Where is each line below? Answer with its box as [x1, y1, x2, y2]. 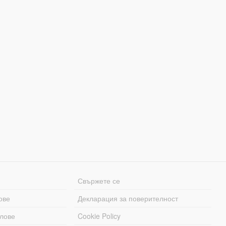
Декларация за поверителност [78, 193, 179, 203]
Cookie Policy [78, 210, 121, 221]
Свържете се [78, 175, 121, 186]
